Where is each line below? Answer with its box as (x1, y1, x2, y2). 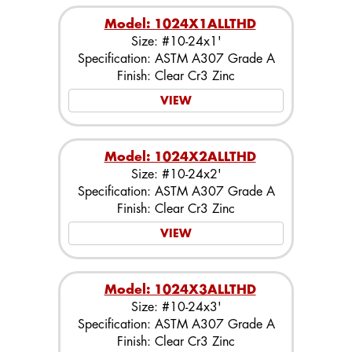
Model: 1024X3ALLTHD (104, 283, 256, 296)
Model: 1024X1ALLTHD (104, 17, 256, 31)
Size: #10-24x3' (130, 300, 222, 313)
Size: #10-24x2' (130, 167, 222, 181)
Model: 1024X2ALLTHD (104, 150, 256, 163)
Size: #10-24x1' (130, 35, 222, 48)
